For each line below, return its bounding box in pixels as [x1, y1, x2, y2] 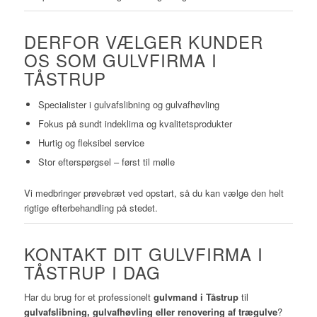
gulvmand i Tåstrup [153, 289, 238, 304]
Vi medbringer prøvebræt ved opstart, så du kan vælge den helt [23, 185, 284, 200]
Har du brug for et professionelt [23, 289, 154, 304]
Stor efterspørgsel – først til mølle [38, 154, 175, 168]
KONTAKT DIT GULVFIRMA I [23, 241, 263, 266]
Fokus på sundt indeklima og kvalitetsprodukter [38, 116, 232, 130]
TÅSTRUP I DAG [23, 259, 161, 284]
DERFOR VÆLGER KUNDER [23, 28, 263, 54]
